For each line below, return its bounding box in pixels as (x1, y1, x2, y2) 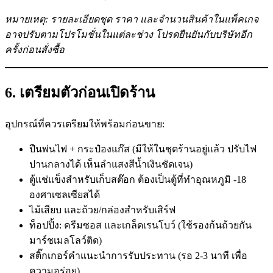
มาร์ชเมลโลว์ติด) (29, 235, 102, 246)
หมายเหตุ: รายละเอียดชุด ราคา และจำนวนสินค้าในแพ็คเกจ (5, 14, 258, 24)
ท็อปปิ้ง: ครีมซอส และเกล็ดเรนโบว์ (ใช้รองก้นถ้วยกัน (29, 219, 252, 230)
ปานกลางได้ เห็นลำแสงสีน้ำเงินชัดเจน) (29, 158, 193, 169)
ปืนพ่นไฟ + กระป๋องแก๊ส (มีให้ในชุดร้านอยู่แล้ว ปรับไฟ (29, 143, 257, 154)
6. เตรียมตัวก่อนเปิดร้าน (5, 84, 155, 101)
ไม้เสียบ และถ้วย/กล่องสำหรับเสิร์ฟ (29, 204, 175, 215)
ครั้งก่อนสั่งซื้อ (5, 44, 65, 55)
